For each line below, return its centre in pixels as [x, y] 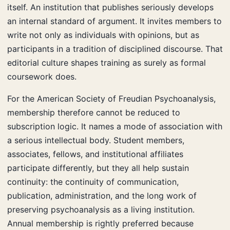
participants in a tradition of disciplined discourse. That [115, 49]
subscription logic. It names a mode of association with [115, 126]
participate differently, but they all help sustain [98, 168]
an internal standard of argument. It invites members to [114, 21]
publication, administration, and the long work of [102, 195]
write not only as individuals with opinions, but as [103, 35]
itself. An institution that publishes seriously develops [110, 7]
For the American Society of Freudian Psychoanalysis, [111, 98]
